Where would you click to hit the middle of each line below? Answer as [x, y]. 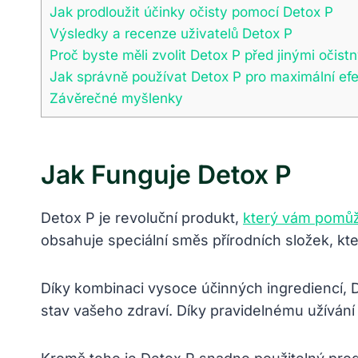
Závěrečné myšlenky [116, 98]
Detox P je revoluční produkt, [142, 218]
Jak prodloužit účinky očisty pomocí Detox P [191, 12]
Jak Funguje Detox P [166, 175]
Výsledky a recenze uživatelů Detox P [171, 34]
